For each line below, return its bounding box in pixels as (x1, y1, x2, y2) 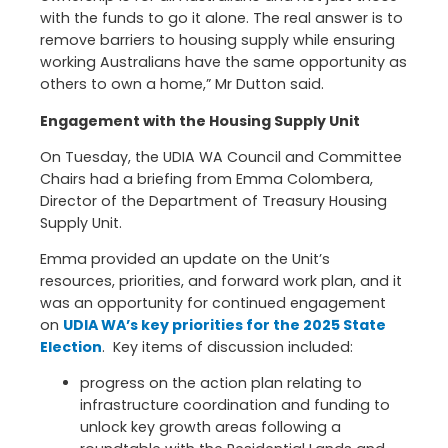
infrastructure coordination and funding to (80, 395, 390, 416)
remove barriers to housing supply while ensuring (40, 30, 395, 51)
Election (40, 337, 102, 358)
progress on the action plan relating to (80, 373, 362, 394)
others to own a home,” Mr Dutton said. (40, 74, 328, 95)
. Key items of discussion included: (102, 337, 353, 358)
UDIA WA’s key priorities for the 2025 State (63, 315, 386, 336)
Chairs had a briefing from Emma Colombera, (40, 168, 373, 189)
